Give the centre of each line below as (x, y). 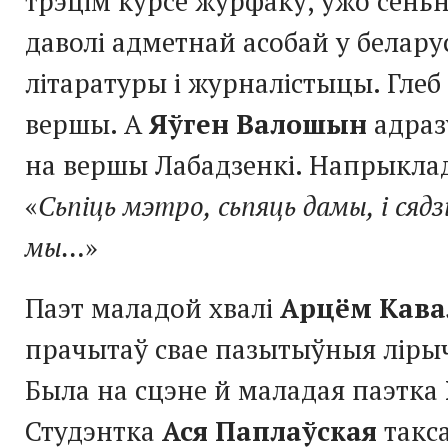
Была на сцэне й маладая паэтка (235, 389)
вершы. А (87, 123)
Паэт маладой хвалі (152, 307)
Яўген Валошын (258, 123)
